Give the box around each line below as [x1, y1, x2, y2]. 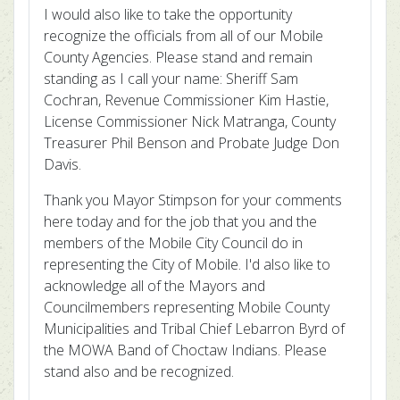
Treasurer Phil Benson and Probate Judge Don [44, 133, 339, 153]
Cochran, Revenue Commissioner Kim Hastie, [44, 90, 329, 110]
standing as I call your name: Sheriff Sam [44, 69, 298, 88]
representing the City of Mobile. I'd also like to [44, 254, 330, 274]
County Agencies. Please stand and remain [44, 47, 312, 67]
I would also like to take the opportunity [44, 4, 292, 24]
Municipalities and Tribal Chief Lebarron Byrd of [44, 319, 345, 338]
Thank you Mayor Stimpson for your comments [44, 190, 342, 210]
